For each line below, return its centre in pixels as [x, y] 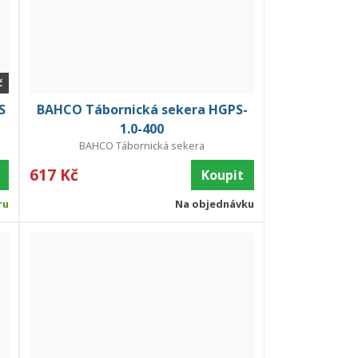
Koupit [222, 175]
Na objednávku [214, 204]
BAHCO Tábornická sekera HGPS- [142, 110]
